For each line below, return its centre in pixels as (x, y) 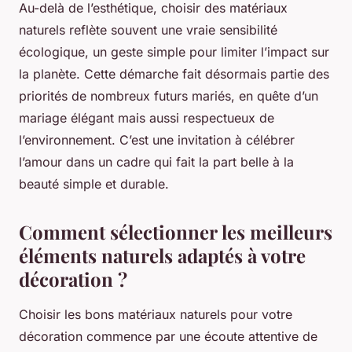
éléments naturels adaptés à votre (162, 256)
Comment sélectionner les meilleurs (176, 232)
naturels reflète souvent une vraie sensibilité (148, 30)
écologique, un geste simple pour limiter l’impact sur (174, 52)
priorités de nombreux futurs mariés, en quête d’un (169, 96)
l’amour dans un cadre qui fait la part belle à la (156, 162)
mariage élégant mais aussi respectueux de (147, 118)
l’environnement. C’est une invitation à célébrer (157, 140)
